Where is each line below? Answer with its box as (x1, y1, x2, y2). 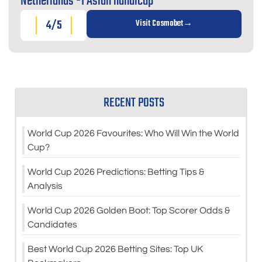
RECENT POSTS (104, 92, 164, 114)
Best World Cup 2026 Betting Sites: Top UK (27, 244, 203, 254)
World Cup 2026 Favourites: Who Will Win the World (27, 129, 239, 139)
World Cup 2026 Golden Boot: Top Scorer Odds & (27, 206, 230, 216)
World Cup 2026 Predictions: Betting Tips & (27, 167, 204, 177)
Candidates (27, 220, 77, 230)
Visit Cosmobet (136, 17, 184, 31)
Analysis (27, 181, 63, 191)
